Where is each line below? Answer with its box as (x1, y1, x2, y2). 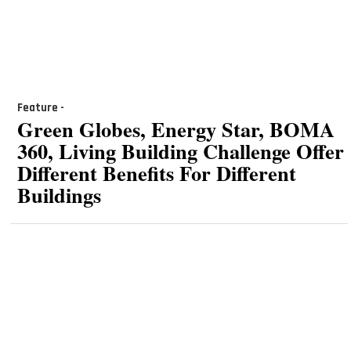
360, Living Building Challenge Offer (16, 136, 344, 167)
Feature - (16, 100, 64, 115)
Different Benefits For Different (16, 157, 296, 189)
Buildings (16, 179, 101, 211)
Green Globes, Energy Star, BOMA (16, 114, 335, 145)
